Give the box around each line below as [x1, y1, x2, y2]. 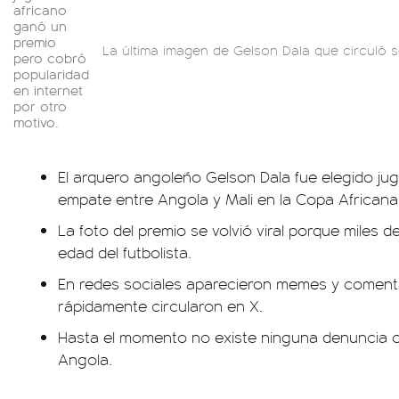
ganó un [13, 16, 67, 35]
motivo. [13, 112, 63, 131]
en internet [13, 80, 83, 99]
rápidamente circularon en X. [58, 295, 263, 316]
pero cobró [13, 48, 86, 67]
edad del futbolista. [58, 241, 191, 263]
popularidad [13, 64, 89, 83]
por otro [13, 96, 67, 115]
